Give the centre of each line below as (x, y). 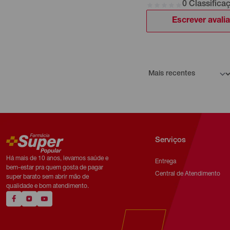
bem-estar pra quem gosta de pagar (55, 168)
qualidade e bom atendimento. (47, 186)
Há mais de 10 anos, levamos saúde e (57, 159)
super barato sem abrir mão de (47, 177)
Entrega (166, 161)
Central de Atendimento (188, 174)
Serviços (170, 140)
